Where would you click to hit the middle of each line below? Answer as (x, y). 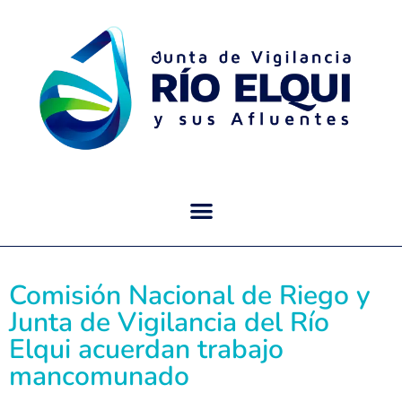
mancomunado (99, 377)
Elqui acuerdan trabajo (146, 350)
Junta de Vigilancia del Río (169, 323)
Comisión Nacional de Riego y (190, 296)
